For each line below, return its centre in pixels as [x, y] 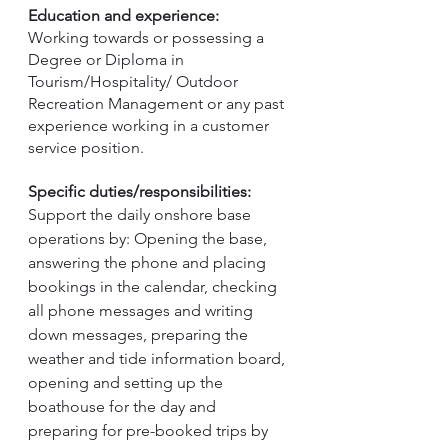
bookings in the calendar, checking [154, 286]
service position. [86, 147]
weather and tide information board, [158, 358]
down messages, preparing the [140, 334]
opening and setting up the [127, 382]
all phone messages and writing [142, 310]
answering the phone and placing [149, 262]
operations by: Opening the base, [149, 238]
